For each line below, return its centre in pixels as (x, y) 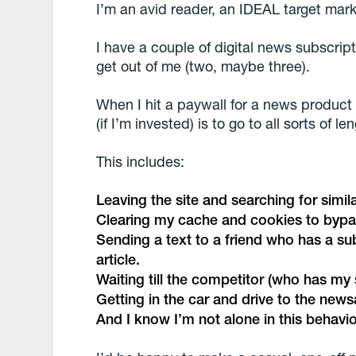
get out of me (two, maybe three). (203, 66)
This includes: (141, 161)
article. (118, 259)
